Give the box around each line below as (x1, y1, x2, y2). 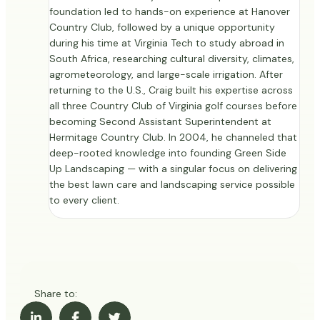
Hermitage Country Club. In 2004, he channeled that (49, 131, 297, 144)
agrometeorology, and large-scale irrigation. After (49, 68, 283, 81)
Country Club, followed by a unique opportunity (49, 21, 275, 34)
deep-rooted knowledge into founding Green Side (49, 146, 286, 160)
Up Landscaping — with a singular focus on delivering (49, 162, 297, 176)
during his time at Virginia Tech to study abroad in (49, 36, 284, 50)
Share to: (34, 287, 77, 301)
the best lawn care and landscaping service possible (49, 178, 295, 191)
